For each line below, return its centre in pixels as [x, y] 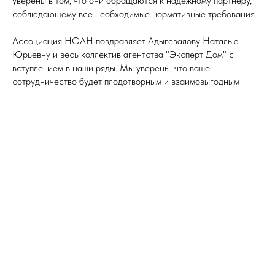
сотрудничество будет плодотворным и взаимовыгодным [126, 81]
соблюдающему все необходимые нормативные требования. [134, 14]
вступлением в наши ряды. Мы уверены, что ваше [111, 68]
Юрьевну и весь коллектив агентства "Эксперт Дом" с [123, 54]
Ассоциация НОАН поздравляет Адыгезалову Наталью [126, 41]
